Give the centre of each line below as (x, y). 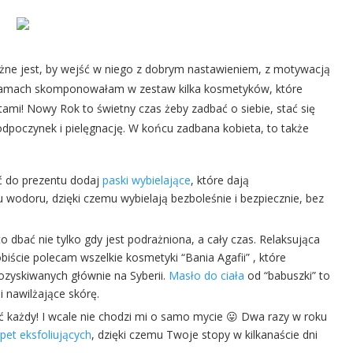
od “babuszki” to (287, 275)
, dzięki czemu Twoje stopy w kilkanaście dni (204, 334)
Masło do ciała (206, 275)
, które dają (220, 180)
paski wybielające (147, 180)
